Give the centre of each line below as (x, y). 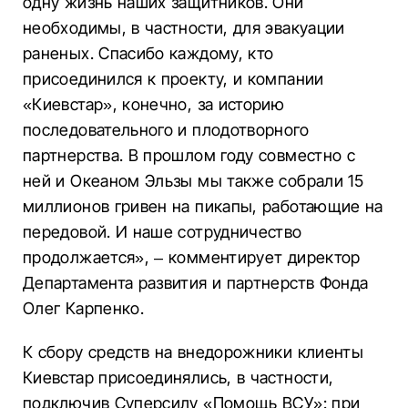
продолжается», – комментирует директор (192, 257)
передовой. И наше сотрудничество (163, 232)
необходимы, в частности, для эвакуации (184, 28)
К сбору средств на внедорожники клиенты (194, 352)
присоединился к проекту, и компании (173, 79)
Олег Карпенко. (84, 308)
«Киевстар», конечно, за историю (154, 104)
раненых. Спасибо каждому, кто (148, 53)
